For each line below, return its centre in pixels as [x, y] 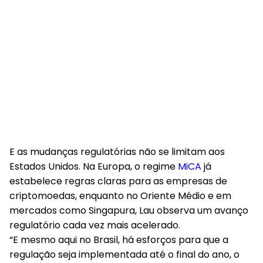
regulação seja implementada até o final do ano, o [124, 254]
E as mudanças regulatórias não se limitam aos [117, 152]
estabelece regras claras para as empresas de [118, 181]
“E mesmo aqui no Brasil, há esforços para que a [119, 240]
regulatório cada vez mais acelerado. [95, 225]
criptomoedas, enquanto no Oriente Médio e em [120, 196]
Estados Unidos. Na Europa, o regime [94, 166]
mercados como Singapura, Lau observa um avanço [129, 210]
